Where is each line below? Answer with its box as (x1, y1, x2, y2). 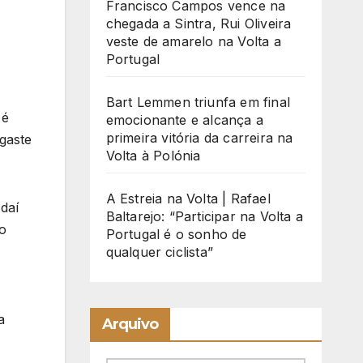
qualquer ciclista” (105, 244, 214, 261)
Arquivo (101, 315, 159, 334)
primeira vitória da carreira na (105, 130, 293, 147)
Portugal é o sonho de (105, 226, 247, 243)
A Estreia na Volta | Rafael (105, 190, 271, 207)
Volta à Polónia (105, 147, 201, 164)
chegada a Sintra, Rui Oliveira (105, 15, 292, 32)
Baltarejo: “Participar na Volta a (105, 208, 304, 225)
